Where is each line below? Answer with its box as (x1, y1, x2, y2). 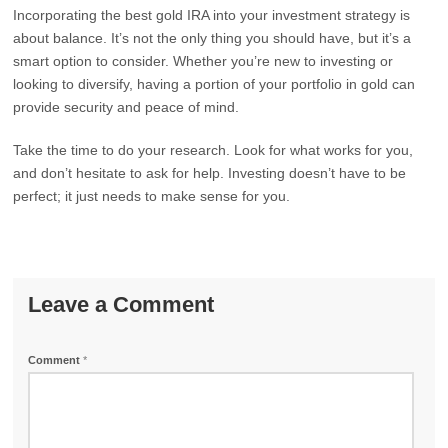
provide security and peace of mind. (13, 99, 240, 115)
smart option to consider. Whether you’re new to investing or (13, 53, 394, 69)
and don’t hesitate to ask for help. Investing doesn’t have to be (13, 165, 407, 181)
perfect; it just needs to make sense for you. (13, 188, 291, 204)
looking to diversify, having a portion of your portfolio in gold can (13, 76, 416, 92)
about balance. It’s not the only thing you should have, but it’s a (13, 30, 412, 46)
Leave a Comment (28, 292, 215, 317)
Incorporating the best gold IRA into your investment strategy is (13, 7, 411, 23)
